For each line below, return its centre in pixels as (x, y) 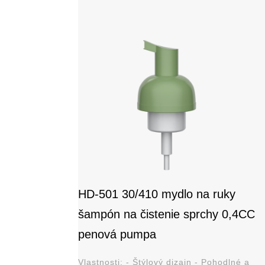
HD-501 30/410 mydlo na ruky (156, 194)
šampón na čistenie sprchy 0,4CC (166, 214)
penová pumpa (117, 234)
